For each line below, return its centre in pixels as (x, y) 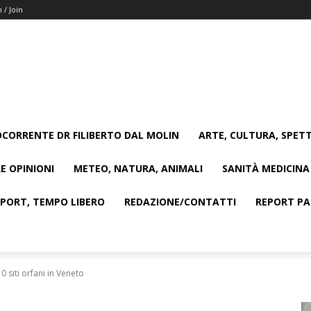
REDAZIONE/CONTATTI (180, 202)
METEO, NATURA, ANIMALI (138, 168)
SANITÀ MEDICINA (266, 168)
